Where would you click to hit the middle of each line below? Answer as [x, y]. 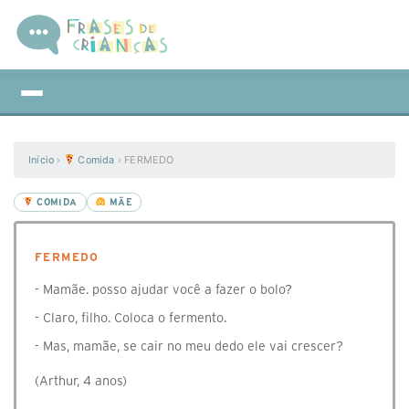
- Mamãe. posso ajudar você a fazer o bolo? [163, 289]
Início [42, 160]
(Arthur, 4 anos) [81, 381]
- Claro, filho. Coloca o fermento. [131, 318]
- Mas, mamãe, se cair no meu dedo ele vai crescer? [189, 346]
